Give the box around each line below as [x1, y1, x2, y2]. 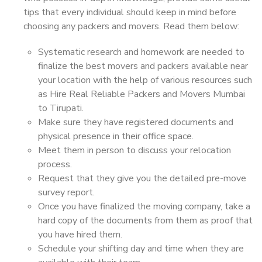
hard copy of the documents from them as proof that [38, 214, 253, 227]
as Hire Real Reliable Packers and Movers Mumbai [38, 88, 245, 101]
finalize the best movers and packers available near [38, 60, 248, 73]
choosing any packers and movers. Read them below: [23, 20, 239, 33]
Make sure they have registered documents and [38, 116, 233, 129]
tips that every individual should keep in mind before [23, 6, 236, 19]
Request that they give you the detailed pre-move [38, 172, 246, 185]
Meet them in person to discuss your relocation [38, 144, 231, 157]
